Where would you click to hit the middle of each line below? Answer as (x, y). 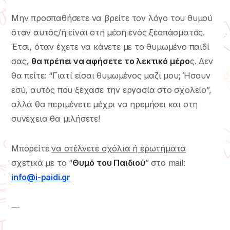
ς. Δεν (201, 61)
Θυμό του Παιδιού (109, 162)
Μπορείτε (32, 148)
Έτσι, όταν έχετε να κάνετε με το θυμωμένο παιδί (110, 46)
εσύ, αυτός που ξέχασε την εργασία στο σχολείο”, (111, 90)
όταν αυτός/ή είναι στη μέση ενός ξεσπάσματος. (108, 32)
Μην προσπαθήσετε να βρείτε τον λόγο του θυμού (112, 18)
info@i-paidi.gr (41, 177)
